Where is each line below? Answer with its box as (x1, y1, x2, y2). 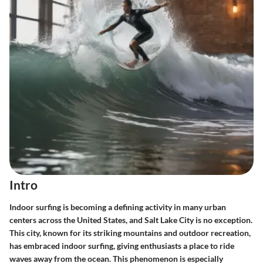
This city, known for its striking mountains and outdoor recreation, (9, 227, 251, 238)
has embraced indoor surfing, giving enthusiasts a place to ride (9, 240, 234, 251)
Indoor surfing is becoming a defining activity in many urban (9, 201, 226, 212)
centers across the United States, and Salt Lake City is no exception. (9, 214, 252, 225)
